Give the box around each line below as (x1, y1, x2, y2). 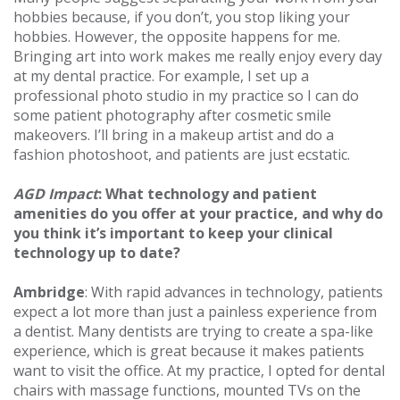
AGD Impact (13, 184, 98, 204)
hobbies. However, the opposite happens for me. (13, 27, 340, 46)
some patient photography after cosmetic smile (13, 105, 331, 125)
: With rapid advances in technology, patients (85, 282, 383, 302)
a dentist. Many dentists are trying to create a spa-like (13, 321, 373, 341)
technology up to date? (13, 243, 180, 262)
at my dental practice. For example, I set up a (13, 66, 309, 86)
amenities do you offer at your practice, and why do (13, 204, 383, 223)
